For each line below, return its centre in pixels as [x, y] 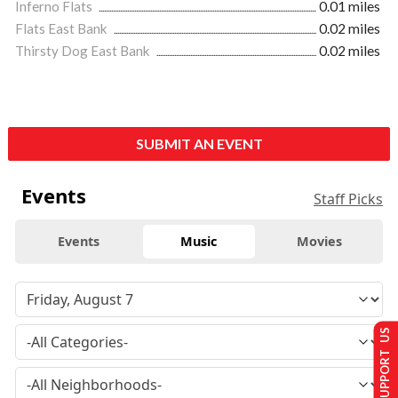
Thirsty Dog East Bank [84, 51]
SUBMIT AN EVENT [199, 143]
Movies [319, 241]
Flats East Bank [63, 28]
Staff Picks [348, 199]
